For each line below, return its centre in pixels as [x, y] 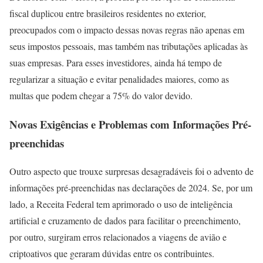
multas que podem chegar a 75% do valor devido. [101, 95]
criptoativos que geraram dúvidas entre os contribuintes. [112, 254]
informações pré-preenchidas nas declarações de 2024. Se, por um [131, 188]
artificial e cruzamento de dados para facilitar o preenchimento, [125, 221]
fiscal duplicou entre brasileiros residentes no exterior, [108, 13]
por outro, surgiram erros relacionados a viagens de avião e [118, 237]
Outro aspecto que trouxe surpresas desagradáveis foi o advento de [131, 171]
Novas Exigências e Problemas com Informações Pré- [130, 124]
